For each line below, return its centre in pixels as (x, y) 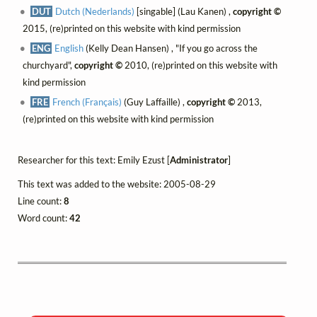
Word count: (44, 218)
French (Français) (87, 102)
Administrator (199, 160)
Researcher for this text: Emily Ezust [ (94, 160)
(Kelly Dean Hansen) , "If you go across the (171, 48)
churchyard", (48, 65)
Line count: (41, 201)
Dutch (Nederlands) (95, 11)
